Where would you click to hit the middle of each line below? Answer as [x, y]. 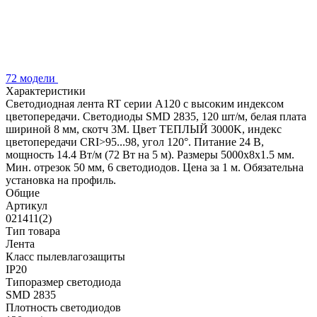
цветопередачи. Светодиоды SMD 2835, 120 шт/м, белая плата [156, 116]
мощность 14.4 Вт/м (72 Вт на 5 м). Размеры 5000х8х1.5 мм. [150, 154]
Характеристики [46, 91]
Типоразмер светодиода [63, 282]
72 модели [32, 78]
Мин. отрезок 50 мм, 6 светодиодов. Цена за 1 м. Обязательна [155, 167]
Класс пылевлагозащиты [65, 256]
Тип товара [33, 231]
